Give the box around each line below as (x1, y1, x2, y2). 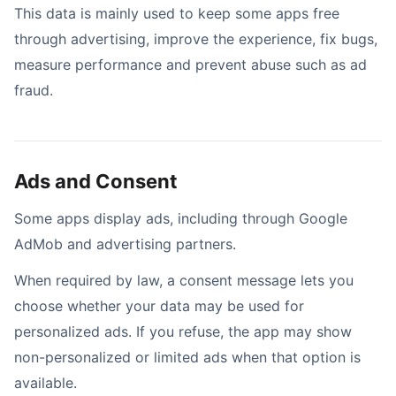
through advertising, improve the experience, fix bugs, (14, 30, 377, 48)
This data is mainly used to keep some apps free (14, 4, 339, 22)
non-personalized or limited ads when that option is (14, 348, 361, 366)
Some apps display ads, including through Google (14, 209, 347, 227)
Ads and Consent (14, 170, 178, 193)
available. (14, 374, 77, 392)
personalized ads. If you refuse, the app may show (14, 323, 352, 340)
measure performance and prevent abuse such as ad (14, 56, 367, 73)
